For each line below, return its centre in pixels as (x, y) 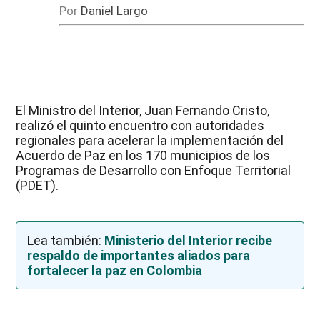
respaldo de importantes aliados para (139, 256)
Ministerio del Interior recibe (189, 241)
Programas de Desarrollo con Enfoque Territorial (154, 171)
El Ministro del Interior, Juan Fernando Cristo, (143, 111)
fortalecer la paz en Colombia (115, 271)
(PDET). (37, 186)
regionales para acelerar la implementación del (150, 141)
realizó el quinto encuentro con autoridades (140, 126)
